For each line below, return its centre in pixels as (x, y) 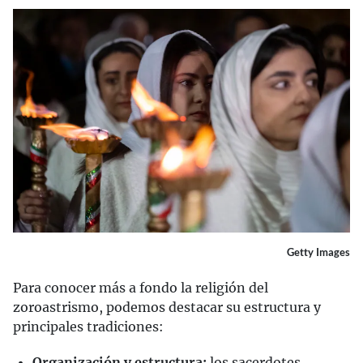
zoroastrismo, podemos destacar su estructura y (167, 307)
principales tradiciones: (88, 327)
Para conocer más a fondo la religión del (141, 288)
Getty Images (318, 252)
